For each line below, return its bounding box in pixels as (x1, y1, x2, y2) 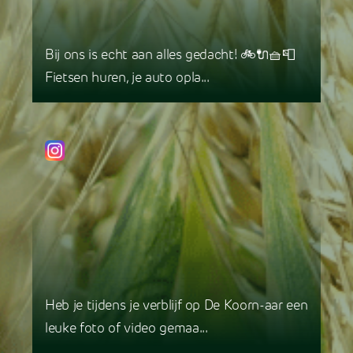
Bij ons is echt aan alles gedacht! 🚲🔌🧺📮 (45, 49, 295, 63)
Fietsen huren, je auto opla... (45, 72, 210, 86)
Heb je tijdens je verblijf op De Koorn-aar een (45, 299, 308, 314)
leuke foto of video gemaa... (45, 322, 208, 336)
